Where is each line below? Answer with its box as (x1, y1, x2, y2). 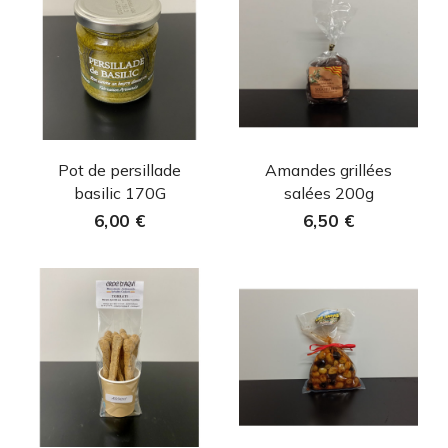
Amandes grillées (265, 159, 392, 180)
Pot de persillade (58, 159, 181, 180)
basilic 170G (73, 182, 166, 203)
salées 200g (283, 182, 374, 203)
